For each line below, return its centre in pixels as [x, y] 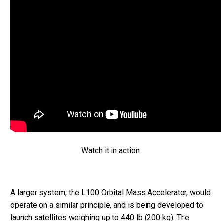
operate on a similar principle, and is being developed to [107, 205]
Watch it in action [110, 150]
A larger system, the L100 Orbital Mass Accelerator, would [110, 192]
